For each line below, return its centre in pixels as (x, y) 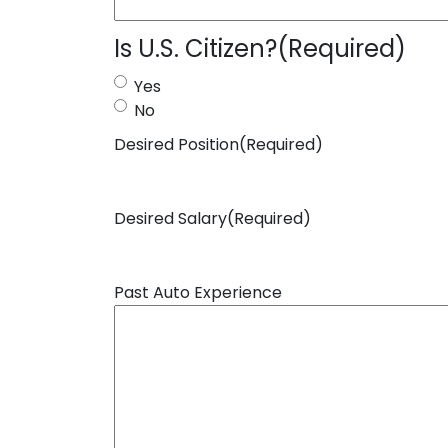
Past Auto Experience (198, 292)
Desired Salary (170, 218)
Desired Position (176, 144)
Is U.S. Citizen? (195, 48)
